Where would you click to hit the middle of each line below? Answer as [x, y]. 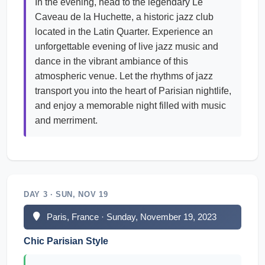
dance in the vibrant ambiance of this [112, 61]
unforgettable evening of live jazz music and [127, 46]
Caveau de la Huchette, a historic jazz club [124, 17]
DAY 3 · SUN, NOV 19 [66, 194]
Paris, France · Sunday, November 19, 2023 [132, 217]
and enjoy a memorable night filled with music [130, 106]
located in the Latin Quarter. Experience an [124, 32]
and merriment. [66, 120]
